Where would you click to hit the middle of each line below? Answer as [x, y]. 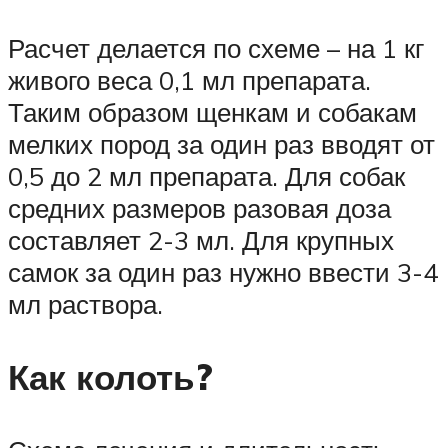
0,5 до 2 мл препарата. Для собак [206, 175]
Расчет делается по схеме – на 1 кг [216, 47]
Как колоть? [110, 376]
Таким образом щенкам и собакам [212, 111]
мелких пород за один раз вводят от [221, 143]
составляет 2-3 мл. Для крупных [201, 239]
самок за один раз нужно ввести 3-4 [223, 271]
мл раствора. [85, 303]
